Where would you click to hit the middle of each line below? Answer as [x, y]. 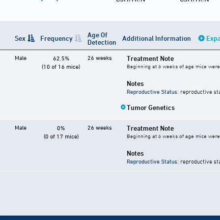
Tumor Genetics [151, 108]
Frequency [56, 38]
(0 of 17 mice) [61, 136]
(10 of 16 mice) [61, 67]
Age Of [97, 35]
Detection [102, 42]
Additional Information [157, 38]
